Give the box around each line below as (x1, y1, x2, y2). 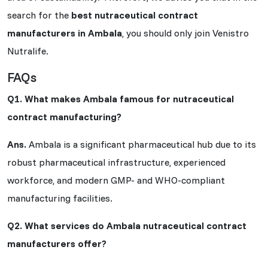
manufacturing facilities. (7, 191, 112, 204)
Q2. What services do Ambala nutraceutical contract (7, 219, 246, 232)
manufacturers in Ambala (7, 26, 122, 39)
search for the (7, 8, 71, 21)
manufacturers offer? (7, 237, 106, 249)
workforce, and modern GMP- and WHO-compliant (7, 173, 225, 186)
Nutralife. (7, 44, 48, 57)
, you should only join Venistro (122, 26, 249, 39)
